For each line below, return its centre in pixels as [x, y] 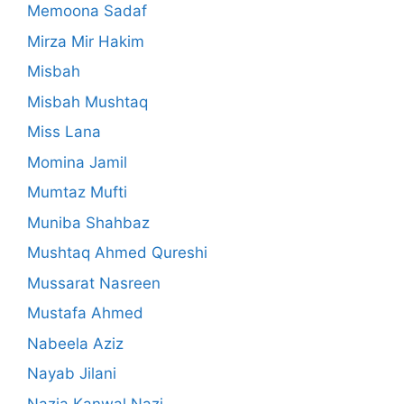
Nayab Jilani [72, 374]
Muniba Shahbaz [88, 222]
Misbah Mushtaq [87, 101]
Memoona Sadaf [87, 11]
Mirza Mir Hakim [86, 41]
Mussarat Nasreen [94, 283]
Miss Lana [64, 132]
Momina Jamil [77, 162]
